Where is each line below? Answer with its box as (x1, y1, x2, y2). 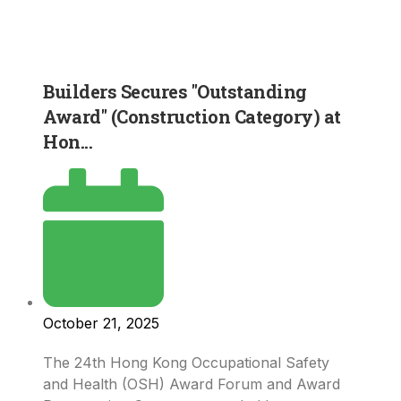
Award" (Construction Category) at (43, 105, 341, 129)
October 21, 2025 (43, 313, 159, 332)
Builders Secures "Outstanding (43, 80, 307, 104)
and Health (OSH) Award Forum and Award (43, 374, 340, 393)
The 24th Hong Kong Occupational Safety (43, 353, 329, 371)
